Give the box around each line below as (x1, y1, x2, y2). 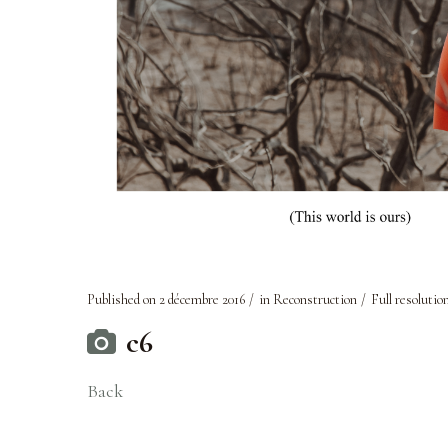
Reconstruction (273, 291, 357, 309)
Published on (87, 291, 159, 309)
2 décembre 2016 (159, 291, 245, 309)
